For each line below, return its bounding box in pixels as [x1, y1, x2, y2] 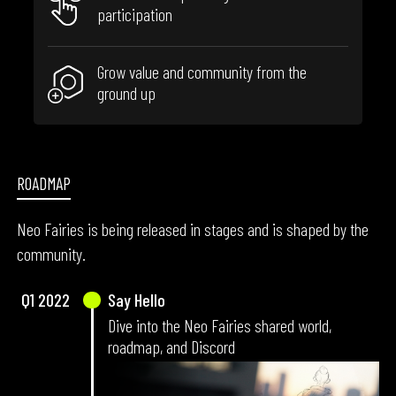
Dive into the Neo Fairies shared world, [107, 314, 331, 336]
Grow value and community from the [97, 61, 308, 83]
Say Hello [107, 289, 165, 311]
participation [97, 4, 173, 26]
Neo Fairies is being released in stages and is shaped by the [17, 218, 369, 240]
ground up [97, 82, 156, 104]
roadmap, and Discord [107, 335, 235, 357]
